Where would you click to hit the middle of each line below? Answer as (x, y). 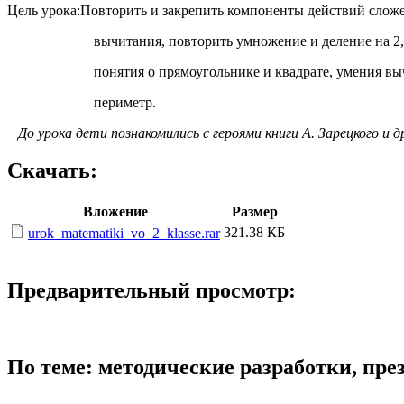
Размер (254, 212)
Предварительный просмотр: (151, 291)
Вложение (115, 212)
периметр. (82, 102)
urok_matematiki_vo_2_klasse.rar (124, 234)
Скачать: (52, 171)
